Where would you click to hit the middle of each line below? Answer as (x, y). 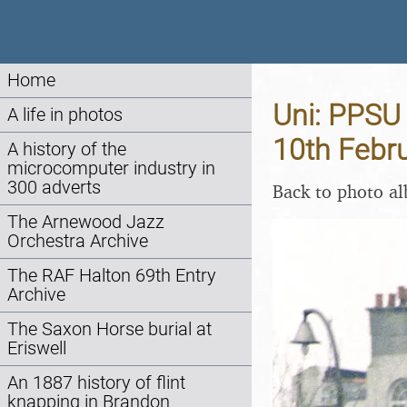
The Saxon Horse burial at (109, 329)
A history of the (67, 149)
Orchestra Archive (78, 241)
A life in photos (65, 115)
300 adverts (54, 188)
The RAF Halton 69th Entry (112, 276)
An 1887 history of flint (96, 383)
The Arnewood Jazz (86, 222)
